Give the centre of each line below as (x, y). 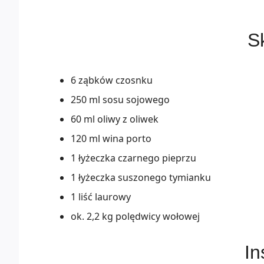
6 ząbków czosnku (112, 80)
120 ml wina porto (111, 139)
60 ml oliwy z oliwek (115, 119)
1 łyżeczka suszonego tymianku (141, 178)
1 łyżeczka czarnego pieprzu (133, 158)
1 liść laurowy (101, 197)
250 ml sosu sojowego (120, 100)
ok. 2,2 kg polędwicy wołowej (135, 217)
